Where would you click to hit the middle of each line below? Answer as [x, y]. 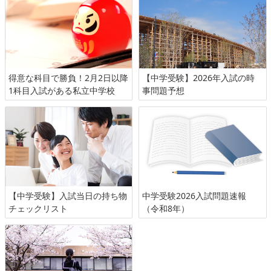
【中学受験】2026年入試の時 [198, 78]
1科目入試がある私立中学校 [61, 91]
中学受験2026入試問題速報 [194, 196]
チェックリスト [38, 209]
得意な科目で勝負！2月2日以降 [68, 78]
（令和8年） [166, 209]
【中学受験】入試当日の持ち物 [67, 196]
